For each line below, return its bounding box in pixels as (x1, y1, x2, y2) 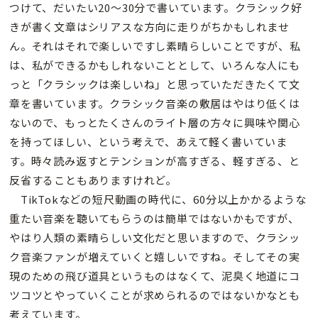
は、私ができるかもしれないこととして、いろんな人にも (9, 57, 300, 73)
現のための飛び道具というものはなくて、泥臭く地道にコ (9, 268, 300, 284)
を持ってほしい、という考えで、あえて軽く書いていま (9, 134, 287, 150)
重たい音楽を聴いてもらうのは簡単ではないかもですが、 (9, 211, 300, 226)
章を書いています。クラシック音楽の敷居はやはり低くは (9, 96, 300, 111)
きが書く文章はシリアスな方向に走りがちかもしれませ (9, 19, 290, 35)
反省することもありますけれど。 (9, 172, 177, 188)
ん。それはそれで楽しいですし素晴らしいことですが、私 (9, 38, 301, 54)
